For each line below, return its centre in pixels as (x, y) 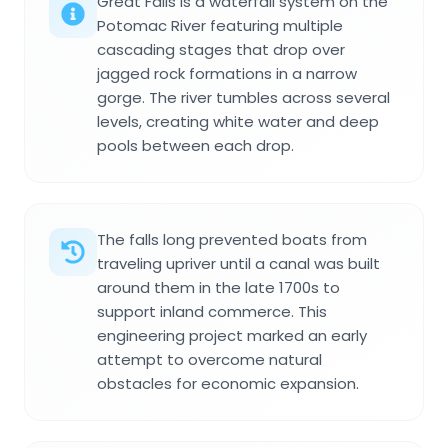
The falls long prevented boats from (232, 240)
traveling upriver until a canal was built (238, 264)
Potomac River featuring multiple (220, 26)
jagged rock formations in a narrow (227, 74)
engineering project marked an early (232, 336)
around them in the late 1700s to (218, 288)
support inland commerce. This (212, 312)
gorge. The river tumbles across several (243, 98)
